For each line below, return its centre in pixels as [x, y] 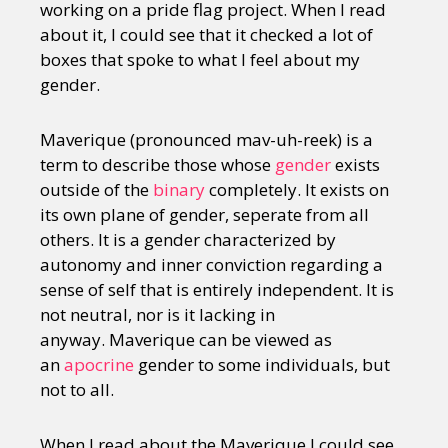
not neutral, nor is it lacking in [157, 315]
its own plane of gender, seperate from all [204, 215]
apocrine [99, 365]
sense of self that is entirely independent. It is [217, 290]
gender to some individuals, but [262, 365]
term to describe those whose [157, 165]
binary [179, 190]
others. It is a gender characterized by [188, 240]
